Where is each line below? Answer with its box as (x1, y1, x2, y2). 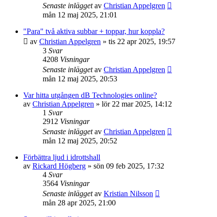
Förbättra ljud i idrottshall (23, 153, 100, 162)
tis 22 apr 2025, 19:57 (108, 37, 175, 46)
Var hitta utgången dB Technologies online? (23, 91, 157, 100)
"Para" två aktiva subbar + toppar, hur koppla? (23, 27, 165, 36)
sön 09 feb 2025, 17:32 (93, 162, 164, 170)
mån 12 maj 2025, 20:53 (43, 75, 117, 83)
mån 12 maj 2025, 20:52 (43, 137, 117, 145)
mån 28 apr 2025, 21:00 (43, 199, 116, 207)
